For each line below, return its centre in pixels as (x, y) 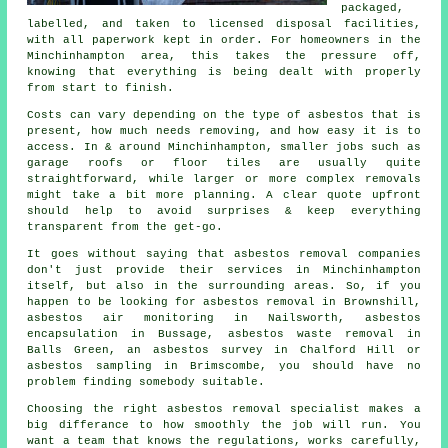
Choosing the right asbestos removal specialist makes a (224, 409)
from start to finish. (101, 88)
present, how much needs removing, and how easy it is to (224, 131)
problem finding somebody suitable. (146, 382)
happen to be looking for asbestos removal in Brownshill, (224, 302)
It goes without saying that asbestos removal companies (224, 254)
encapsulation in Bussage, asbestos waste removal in (224, 334)
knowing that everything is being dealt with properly (224, 72)
